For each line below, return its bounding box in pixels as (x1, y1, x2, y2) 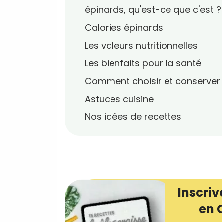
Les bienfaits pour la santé (85, 57, 201, 69)
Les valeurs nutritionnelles (85, 39, 198, 52)
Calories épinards (85, 21, 163, 34)
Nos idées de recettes (85, 111, 181, 123)
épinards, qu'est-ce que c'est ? (85, 3, 221, 16)
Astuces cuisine (85, 93, 154, 105)
